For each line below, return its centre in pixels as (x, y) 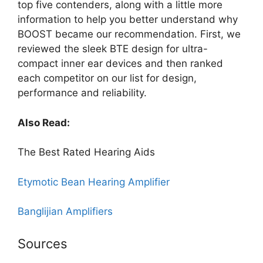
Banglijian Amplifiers (65, 211)
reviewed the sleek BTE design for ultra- (113, 49)
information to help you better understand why (128, 19)
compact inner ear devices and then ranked (120, 63)
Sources (43, 243)
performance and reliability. (82, 93)
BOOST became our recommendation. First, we (129, 34)
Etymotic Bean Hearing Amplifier (94, 182)
